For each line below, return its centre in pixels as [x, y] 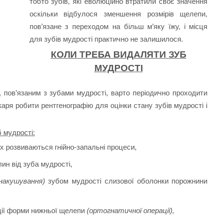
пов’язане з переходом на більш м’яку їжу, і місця [118, 27]
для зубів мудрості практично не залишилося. [106, 39]
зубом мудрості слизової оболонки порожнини [126, 181]
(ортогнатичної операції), [130, 210]
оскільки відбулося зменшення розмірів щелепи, [118, 14]
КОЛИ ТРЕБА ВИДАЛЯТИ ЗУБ [118, 54]
